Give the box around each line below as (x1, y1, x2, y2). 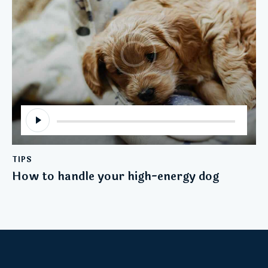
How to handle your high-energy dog (12, 167, 219, 185)
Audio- (20, 105, 50, 119)
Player (20, 120, 48, 133)
